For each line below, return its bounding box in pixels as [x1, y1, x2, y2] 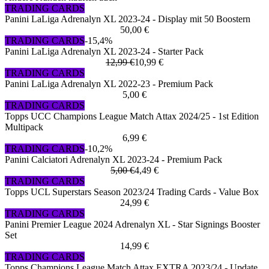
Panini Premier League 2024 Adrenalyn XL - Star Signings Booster [5, 219, 260, 230]
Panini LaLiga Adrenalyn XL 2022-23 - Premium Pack [5, 79, 213, 89]
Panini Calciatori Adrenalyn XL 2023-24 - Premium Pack [5, 154, 222, 165]
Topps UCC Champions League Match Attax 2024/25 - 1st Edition [5, 111, 259, 122]
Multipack [5, 122, 43, 133]
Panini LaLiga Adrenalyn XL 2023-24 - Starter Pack [5, 46, 204, 57]
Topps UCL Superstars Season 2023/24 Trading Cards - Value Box [5, 187, 259, 198]
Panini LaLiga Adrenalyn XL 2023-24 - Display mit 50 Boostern [5, 14, 250, 25]
